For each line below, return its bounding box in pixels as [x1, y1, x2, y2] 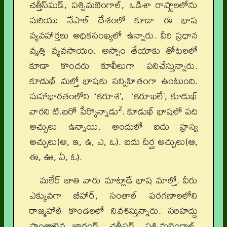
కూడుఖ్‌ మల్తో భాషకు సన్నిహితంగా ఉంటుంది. [29, 71, 198, 91]
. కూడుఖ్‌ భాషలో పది [122, 102, 198, 121]
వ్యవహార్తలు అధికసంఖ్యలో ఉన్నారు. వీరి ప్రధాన [29, 26, 198, 45]
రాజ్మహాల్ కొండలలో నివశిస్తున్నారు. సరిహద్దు [29, 201, 198, 220]
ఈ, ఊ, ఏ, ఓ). [29, 147, 82, 167]
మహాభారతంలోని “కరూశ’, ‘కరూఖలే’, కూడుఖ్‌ [29, 87, 198, 106]
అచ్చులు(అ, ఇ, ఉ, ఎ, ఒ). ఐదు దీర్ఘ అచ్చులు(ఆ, [29, 132, 198, 152]
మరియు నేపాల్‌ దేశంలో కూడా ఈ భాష [29, 11, 198, 30]
